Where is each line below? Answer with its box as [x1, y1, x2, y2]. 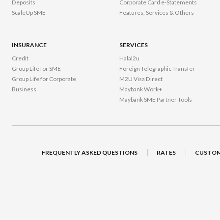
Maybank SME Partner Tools [119, 96, 192, 104]
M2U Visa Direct [119, 75, 163, 83]
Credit [12, 55, 29, 62]
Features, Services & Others [119, 9, 194, 17]
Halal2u [119, 55, 140, 62]
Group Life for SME [12, 65, 61, 73]
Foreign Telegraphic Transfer [119, 65, 195, 73]
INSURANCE [12, 41, 47, 49]
